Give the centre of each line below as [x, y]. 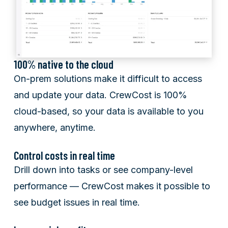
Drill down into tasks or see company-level [103, 169]
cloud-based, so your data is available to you [109, 111]
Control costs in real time [64, 155]
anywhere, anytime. [55, 127]
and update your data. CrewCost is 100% [101, 95]
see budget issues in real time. [77, 202]
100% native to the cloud [64, 64]
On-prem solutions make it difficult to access [108, 78]
